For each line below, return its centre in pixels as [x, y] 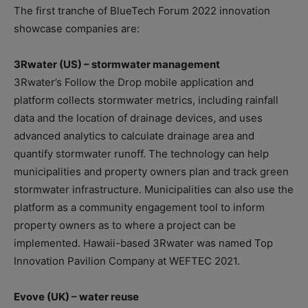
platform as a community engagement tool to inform [139, 208]
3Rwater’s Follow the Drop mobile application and [134, 82]
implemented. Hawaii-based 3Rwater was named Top [143, 243]
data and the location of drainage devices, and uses [138, 118]
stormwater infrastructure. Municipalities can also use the [154, 190]
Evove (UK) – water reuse [76, 297]
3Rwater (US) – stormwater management [117, 65]
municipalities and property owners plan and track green [151, 172]
